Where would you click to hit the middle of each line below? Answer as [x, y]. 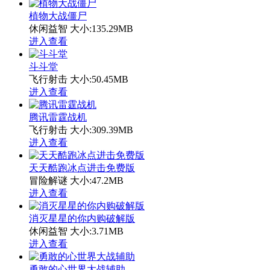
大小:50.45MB [99, 79]
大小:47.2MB [97, 180]
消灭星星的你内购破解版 [82, 218]
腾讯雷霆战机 [58, 117]
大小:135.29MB [102, 28]
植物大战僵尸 [58, 16]
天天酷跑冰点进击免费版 [82, 168]
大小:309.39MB [102, 130]
